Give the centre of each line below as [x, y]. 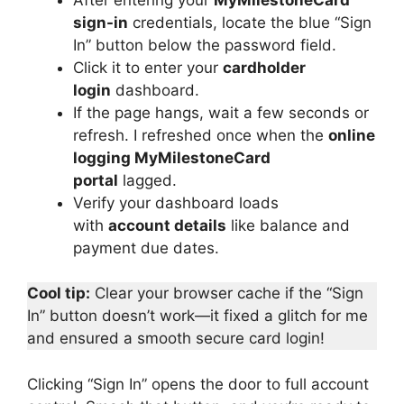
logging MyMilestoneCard [172, 157]
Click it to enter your [148, 67]
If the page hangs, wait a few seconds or [221, 112]
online [352, 135]
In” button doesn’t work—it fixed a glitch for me [197, 316]
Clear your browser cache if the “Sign [227, 293]
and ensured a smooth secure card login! [176, 338]
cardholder [264, 67]
